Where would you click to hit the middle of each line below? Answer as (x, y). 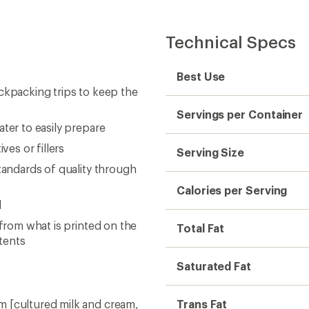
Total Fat (201, 228)
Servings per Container (240, 114)
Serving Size (211, 152)
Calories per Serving (232, 190)
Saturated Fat (214, 266)
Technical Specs (231, 42)
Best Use (201, 76)
